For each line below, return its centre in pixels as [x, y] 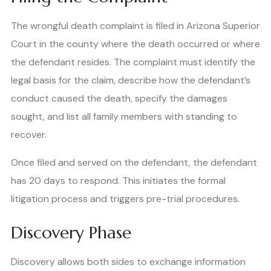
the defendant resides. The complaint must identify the [133, 62]
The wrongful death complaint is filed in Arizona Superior [135, 26]
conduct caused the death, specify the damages [119, 99]
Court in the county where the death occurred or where [135, 44]
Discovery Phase [71, 233]
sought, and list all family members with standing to [124, 117]
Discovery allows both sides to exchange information [128, 262]
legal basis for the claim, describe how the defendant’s [131, 80]
